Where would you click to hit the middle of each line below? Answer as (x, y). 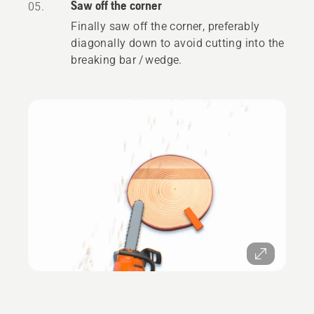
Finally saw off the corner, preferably (165, 26)
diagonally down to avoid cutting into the (178, 43)
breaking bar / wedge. (127, 60)
